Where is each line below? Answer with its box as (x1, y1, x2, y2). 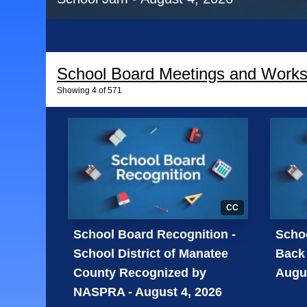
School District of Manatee (73, 246, 229, 260)
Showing (57, 86, 90, 95)
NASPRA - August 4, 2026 (73, 284, 223, 299)
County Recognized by (73, 265, 207, 280)
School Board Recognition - (73, 227, 236, 241)
